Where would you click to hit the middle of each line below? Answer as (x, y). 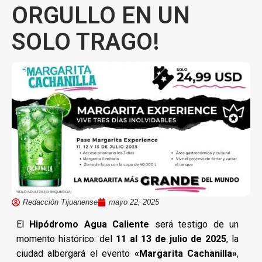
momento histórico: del (66, 239)
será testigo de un (194, 224)
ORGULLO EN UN (101, 15)
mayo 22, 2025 (134, 202)
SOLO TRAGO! (85, 42)
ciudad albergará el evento (75, 253)
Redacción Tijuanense (60, 202)
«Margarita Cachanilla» (186, 253)
